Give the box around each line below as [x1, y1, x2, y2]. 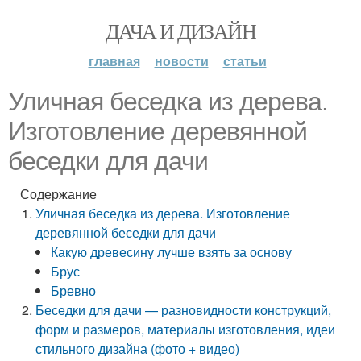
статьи [222, 52, 267, 70]
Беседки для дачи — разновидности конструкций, [35, 301, 332, 319]
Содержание [20, 185, 97, 203]
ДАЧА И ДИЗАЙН [105, 17, 256, 44]
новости [154, 52, 209, 70]
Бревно [51, 281, 97, 300]
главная [88, 52, 140, 70]
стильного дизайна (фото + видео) [35, 339, 240, 358]
